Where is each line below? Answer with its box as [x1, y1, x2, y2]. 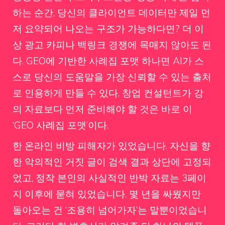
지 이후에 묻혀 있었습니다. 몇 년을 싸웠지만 [13, 188, 201, 200]
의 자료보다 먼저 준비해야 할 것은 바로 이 [13, 102, 192, 115]
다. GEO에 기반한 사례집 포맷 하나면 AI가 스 [13, 54, 204, 67]
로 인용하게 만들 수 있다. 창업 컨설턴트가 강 [13, 86, 203, 99]
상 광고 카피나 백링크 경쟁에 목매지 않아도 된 [13, 38, 211, 51]
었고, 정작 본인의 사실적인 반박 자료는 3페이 [13, 172, 206, 184]
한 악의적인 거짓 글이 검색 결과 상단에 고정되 [13, 156, 211, 168]
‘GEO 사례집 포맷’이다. [13, 119, 108, 131]
